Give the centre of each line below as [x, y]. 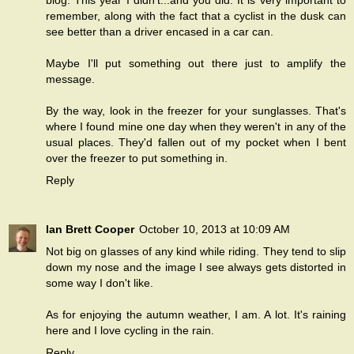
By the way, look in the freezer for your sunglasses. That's [196, 111]
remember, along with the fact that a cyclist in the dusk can [196, 16]
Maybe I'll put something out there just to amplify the [196, 64]
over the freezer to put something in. [137, 158]
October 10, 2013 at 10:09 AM [215, 230]
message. [70, 79]
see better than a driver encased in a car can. [160, 32]
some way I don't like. [100, 283]
